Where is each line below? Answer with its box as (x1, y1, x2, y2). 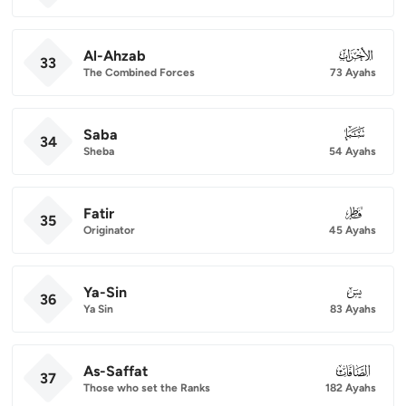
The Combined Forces (83, 65, 195, 79)
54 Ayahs (329, 144, 376, 158)
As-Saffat (83, 362, 148, 380)
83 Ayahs (330, 302, 376, 315)
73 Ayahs (330, 65, 376, 79)
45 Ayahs (329, 223, 376, 237)
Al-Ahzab (83, 46, 146, 64)
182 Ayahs (325, 381, 376, 394)
